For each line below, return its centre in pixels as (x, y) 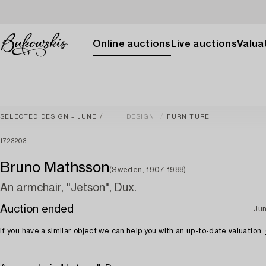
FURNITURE (189, 117)
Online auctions (132, 44)
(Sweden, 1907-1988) (148, 170)
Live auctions (204, 44)
